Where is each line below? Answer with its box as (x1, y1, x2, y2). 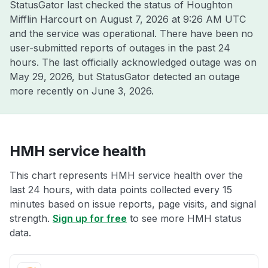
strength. (10, 212, 53, 224)
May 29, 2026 (10, 71, 72, 83)
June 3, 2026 (92, 85, 151, 97)
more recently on (10, 85, 92, 97)
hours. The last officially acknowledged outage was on (10, 56, 257, 68)
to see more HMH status (127, 212, 242, 224)
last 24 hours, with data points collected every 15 (10, 184, 232, 196)
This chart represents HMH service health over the (10, 169, 243, 181)
